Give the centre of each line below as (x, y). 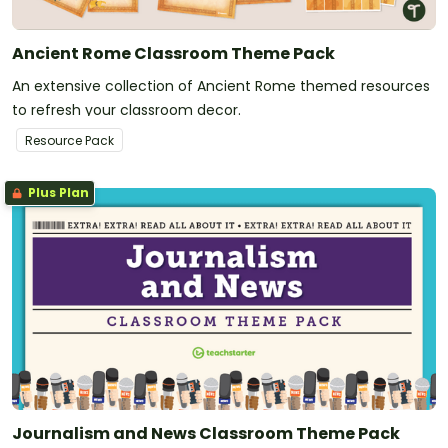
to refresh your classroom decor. (126, 110)
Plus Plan (57, 193)
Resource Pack (69, 141)
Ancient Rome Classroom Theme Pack (173, 54)
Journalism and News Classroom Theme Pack (206, 433)
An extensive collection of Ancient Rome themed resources (221, 86)
